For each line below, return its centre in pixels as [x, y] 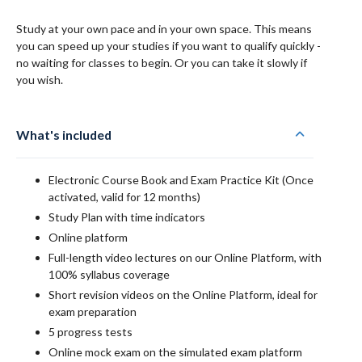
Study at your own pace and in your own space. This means [164, 29]
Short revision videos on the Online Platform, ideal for [183, 295]
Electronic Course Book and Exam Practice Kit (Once [181, 180]
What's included [64, 134]
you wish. [40, 80]
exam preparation [93, 311]
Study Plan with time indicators [127, 217]
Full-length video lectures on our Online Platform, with [185, 257]
